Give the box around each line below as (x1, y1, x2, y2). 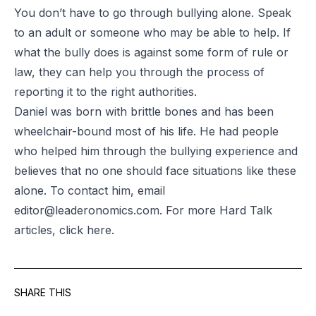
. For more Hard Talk (159, 202, 272, 217)
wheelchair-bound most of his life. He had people (14, 123, 279, 138)
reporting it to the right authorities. (14, 84, 197, 99)
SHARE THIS (14, 286, 71, 298)
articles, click (14, 222, 87, 237)
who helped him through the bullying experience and (14, 143, 298, 158)
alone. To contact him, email (14, 183, 165, 197)
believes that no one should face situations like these (14, 163, 296, 178)
